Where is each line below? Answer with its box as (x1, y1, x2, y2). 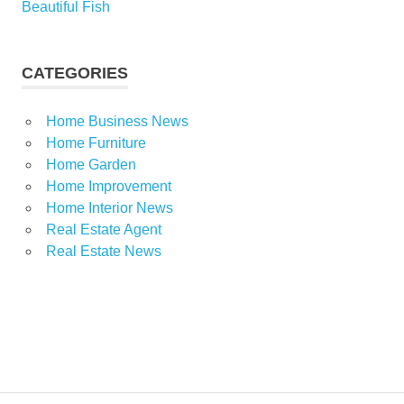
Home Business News (45, 113, 188, 129)
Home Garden (45, 156, 136, 172)
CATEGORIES (22, 63, 128, 82)
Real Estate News (45, 243, 161, 259)
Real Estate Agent (45, 221, 161, 237)
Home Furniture (45, 134, 146, 151)
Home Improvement (45, 178, 171, 194)
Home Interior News (45, 199, 173, 216)
